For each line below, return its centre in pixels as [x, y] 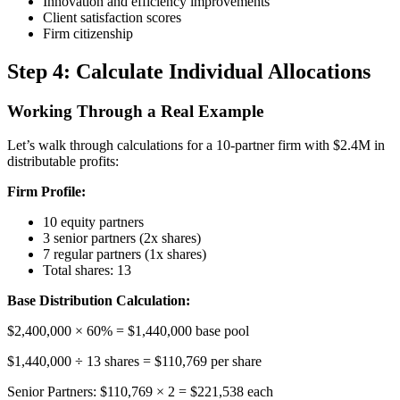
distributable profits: [63, 162]
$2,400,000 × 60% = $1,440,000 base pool [128, 331]
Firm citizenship [88, 33]
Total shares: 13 [87, 271]
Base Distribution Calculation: [99, 301]
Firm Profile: [46, 192]
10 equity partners [93, 222]
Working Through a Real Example [135, 111]
